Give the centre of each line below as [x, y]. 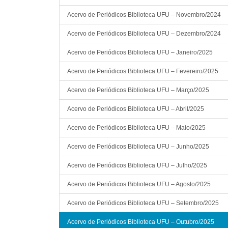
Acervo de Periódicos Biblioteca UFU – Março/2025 [138, 90]
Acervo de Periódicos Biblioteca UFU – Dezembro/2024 [144, 33]
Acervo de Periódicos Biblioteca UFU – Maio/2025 [136, 127]
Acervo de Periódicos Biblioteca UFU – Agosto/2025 [139, 184]
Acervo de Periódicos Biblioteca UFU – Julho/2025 [137, 165]
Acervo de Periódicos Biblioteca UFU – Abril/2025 [136, 109]
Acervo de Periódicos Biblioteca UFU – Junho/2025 [138, 146]
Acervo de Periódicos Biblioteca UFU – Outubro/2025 [141, 222]
